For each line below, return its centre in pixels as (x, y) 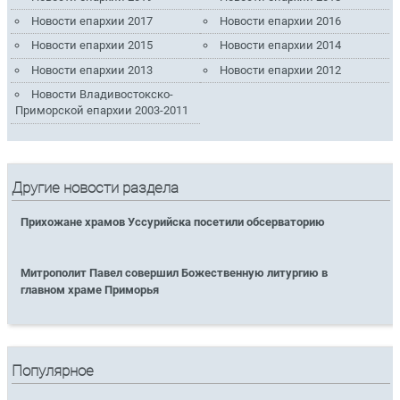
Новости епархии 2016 (281, 21)
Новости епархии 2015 (92, 46)
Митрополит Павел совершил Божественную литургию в (175, 273)
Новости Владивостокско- (102, 95)
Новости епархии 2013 (92, 70)
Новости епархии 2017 (92, 21)
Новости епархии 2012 (281, 70)
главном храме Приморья (90, 290)
